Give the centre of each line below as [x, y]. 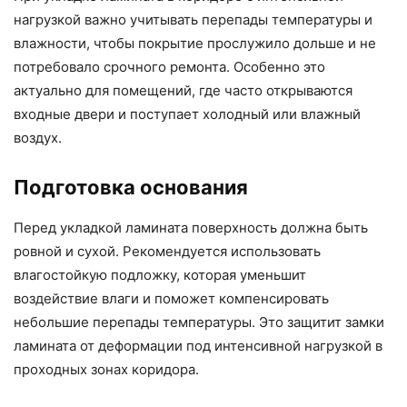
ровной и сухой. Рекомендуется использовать [167, 252]
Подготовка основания [131, 188]
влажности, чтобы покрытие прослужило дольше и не [195, 44]
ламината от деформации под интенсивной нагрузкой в [198, 346]
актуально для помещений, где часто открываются [183, 91]
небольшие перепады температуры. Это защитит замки [199, 323]
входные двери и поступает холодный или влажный [187, 114]
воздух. [38, 138]
